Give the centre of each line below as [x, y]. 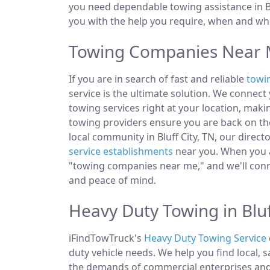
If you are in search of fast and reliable [158, 79]
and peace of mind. [112, 180]
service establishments [121, 151]
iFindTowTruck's [106, 238]
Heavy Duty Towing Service [205, 238]
